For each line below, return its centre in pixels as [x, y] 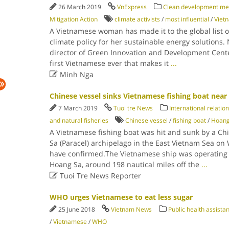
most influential [187, 19]
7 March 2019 [78, 108]
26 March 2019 [80, 7]
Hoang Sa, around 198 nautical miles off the [125, 164]
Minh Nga [75, 74]
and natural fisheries [79, 120]
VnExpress [132, 7]
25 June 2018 [77, 209]
